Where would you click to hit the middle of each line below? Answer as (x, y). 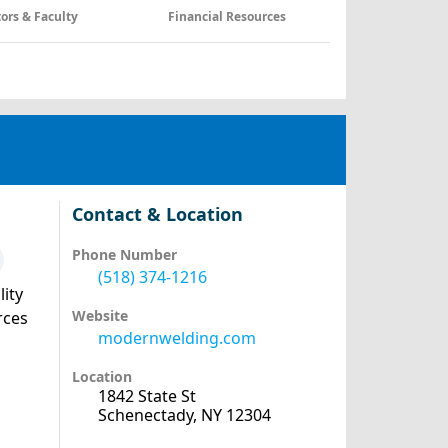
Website (99, 315)
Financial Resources (229, 16)
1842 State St (146, 396)
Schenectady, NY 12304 (184, 415)
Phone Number (124, 254)
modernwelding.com (176, 338)
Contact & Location (157, 214)
